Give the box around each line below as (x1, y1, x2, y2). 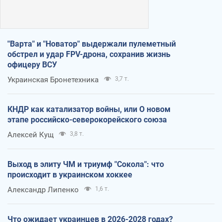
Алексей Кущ (7, 130, 54, 139)
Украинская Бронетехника (7, 75, 99, 84)
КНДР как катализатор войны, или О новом (7, 104, 170, 114)
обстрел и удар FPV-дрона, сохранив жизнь (7, 49, 170, 59)
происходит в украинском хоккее (7, 169, 132, 179)
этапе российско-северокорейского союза (7, 114, 167, 124)
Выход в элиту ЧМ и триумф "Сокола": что (7, 159, 164, 169)
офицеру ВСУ (7, 59, 57, 69)
